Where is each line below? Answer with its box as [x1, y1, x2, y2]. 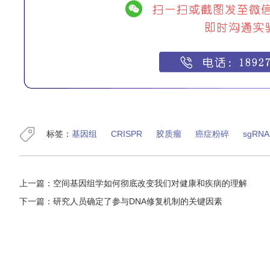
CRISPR [111, 128, 142, 139]
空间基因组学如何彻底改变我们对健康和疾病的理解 [53, 178, 247, 188]
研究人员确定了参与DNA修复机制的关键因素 [53, 196, 222, 206]
